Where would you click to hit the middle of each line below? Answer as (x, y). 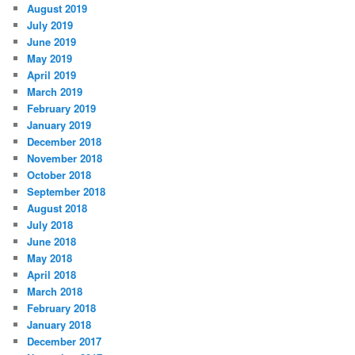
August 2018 (57, 208)
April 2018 (52, 275)
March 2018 (55, 292)
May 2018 (50, 258)
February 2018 (62, 308)
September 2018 (67, 192)
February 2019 (62, 109)
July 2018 (50, 225)
